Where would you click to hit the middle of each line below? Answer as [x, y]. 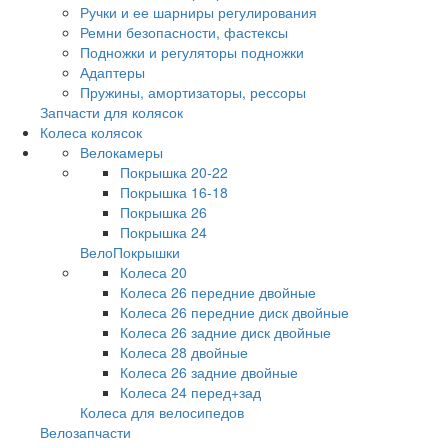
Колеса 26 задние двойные [209, 372]
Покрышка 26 [163, 212]
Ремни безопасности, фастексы [184, 32]
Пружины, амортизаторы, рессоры [193, 92]
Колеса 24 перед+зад [190, 392]
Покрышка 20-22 [174, 172]
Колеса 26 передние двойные [218, 292]
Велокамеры [121, 152]
